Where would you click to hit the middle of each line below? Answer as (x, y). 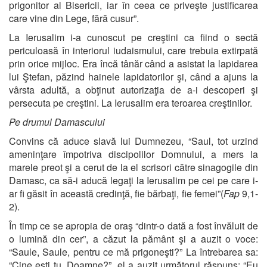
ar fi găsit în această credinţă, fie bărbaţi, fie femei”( (116, 193)
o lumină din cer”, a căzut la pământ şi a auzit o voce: (133, 238)
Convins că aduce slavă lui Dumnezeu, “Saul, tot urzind (133, 141)
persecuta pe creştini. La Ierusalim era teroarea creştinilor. (131, 103)
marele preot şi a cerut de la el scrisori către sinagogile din (133, 167)
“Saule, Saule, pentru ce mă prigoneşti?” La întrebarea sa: (133, 252)
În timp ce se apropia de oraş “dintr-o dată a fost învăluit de (133, 225)
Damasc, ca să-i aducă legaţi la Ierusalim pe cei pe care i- (133, 180)
